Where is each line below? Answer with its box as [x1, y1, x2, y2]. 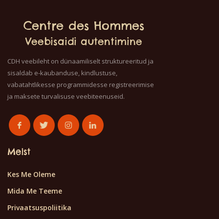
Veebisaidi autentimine [25, 35, 143, 47]
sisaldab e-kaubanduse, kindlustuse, [7, 68, 117, 77]
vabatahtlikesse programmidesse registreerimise [7, 80, 154, 89]
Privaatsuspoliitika [7, 203, 71, 213]
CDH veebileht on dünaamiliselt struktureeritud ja [7, 57, 153, 66]
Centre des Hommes [23, 18, 145, 33]
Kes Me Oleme [7, 170, 55, 179]
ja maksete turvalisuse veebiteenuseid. [7, 92, 125, 101]
